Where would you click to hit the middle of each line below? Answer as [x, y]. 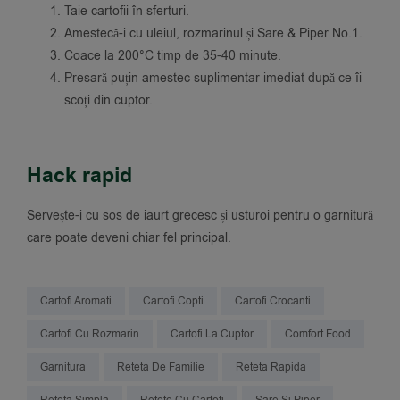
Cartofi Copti [173, 300]
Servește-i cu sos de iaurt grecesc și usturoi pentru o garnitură [200, 215]
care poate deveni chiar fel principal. [129, 237]
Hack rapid [79, 175]
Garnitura [63, 367]
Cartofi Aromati [76, 300]
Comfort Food [318, 333]
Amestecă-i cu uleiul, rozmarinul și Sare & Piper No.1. [213, 33]
